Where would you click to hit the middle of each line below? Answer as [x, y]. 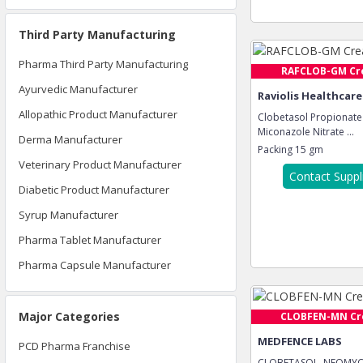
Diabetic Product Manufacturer [94, 190]
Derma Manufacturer [70, 139]
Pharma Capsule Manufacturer [95, 265]
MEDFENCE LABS [300, 341]
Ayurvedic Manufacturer [78, 89]
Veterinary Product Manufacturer [100, 164]
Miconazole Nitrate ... [306, 132]
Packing [276, 149]
